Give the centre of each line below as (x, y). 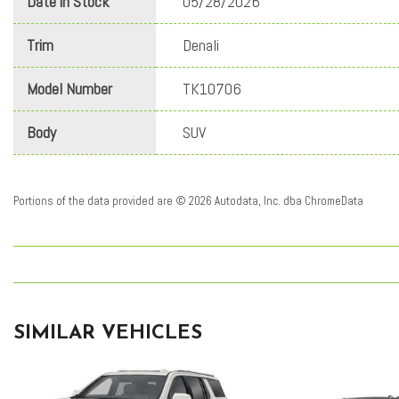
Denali (201, 45)
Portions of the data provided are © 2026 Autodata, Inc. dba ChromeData (188, 201)
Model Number (69, 89)
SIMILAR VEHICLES (108, 334)
